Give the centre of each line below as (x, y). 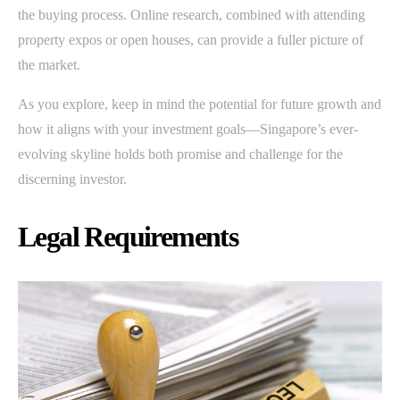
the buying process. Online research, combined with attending (192, 14)
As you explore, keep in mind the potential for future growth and (200, 104)
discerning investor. (72, 179)
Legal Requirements (128, 236)
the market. (49, 64)
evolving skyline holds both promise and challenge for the (180, 154)
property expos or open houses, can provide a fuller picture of (191, 39)
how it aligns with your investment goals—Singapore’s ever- (188, 129)
